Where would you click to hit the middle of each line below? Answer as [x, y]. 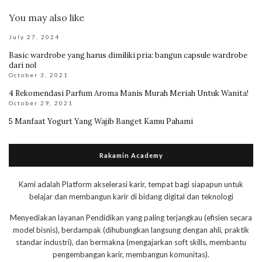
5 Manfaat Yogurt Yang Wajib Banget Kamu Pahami [101, 122]
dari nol [23, 65]
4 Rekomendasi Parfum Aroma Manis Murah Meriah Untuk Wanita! [129, 94]
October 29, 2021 [41, 103]
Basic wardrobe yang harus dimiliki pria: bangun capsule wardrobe [128, 56]
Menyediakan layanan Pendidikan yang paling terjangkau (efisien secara [131, 218]
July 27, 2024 [34, 37]
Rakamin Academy [131, 156]
